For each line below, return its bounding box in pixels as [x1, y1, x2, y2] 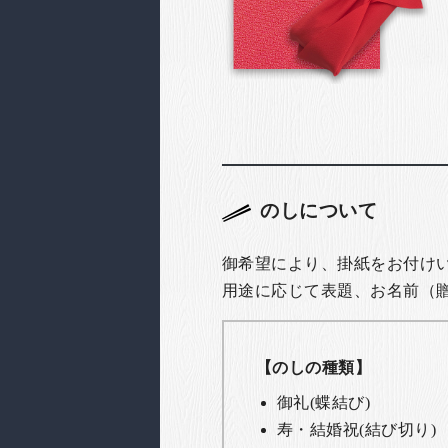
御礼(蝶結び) [276, 393, 371, 411]
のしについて [260, 199, 378, 221]
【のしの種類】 [256, 358, 372, 376]
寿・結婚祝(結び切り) [276, 420, 437, 438]
